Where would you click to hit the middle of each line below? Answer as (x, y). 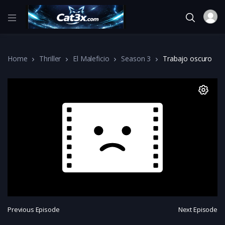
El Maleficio (91, 58)
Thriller (50, 58)
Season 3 (136, 58)
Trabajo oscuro (188, 58)
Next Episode (198, 209)
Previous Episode (34, 209)
